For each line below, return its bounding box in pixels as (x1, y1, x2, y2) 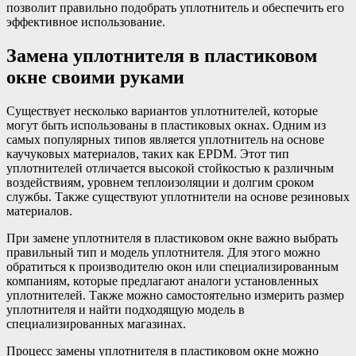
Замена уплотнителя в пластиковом (6, 45, 317, 67)
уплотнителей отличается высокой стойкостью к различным (6, 161, 334, 176)
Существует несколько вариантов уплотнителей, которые (6, 104, 318, 118)
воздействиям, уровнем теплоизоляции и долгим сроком (6, 176, 314, 190)
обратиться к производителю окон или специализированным (6, 260, 339, 274)
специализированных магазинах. (6, 317, 186, 331)
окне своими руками (6, 67, 184, 88)
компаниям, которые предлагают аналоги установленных (6, 274, 319, 288)
